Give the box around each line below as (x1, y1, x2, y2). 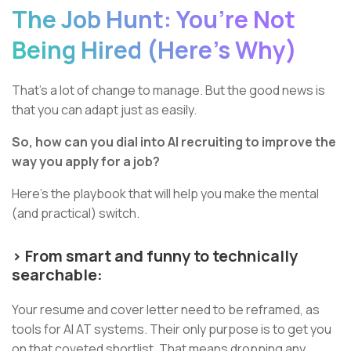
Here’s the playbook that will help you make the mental (12, 184, 319, 202)
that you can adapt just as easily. (12, 100, 197, 118)
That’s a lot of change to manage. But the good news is (12, 81, 325, 99)
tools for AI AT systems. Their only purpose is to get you (12, 320, 331, 338)
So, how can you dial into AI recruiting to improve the (12, 132, 336, 150)
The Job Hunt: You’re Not (12, 2, 295, 35)
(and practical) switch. (12, 204, 144, 222)
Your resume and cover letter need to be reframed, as (12, 300, 320, 318)
